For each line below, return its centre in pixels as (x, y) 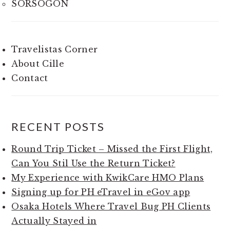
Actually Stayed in (54, 221)
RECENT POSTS (58, 126)
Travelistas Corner (55, 49)
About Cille (38, 63)
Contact (30, 78)
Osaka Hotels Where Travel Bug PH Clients (111, 206)
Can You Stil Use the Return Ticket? (93, 163)
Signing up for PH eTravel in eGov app (101, 192)
